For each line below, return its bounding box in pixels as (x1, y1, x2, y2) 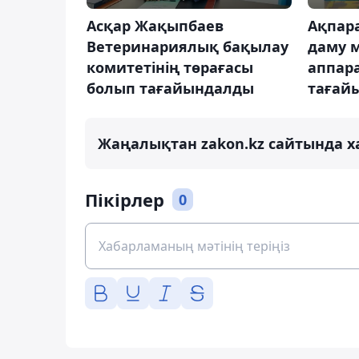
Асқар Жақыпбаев (87, 16, 224, 36)
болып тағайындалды (87, 79, 254, 99)
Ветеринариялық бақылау (87, 37, 288, 57)
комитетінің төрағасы (87, 58, 253, 78)
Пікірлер (85, 188, 164, 212)
